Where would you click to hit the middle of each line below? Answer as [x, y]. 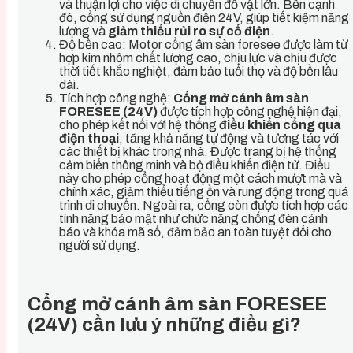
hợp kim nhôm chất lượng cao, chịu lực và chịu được [198, 58]
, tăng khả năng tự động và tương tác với [229, 139]
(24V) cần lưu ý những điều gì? [164, 325]
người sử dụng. [100, 246]
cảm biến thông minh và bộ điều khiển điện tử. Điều [195, 165]
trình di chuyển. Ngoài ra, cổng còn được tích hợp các [204, 206]
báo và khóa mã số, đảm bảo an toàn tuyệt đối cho [195, 232]
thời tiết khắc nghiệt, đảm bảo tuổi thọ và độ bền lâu [199, 72]
